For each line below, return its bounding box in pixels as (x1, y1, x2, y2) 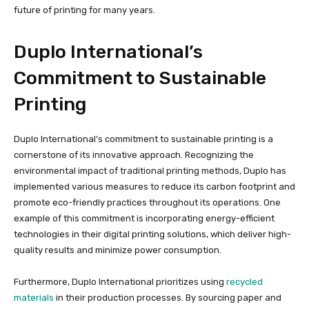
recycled (226, 277, 263, 288)
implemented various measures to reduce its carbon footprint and (14, 181, 295, 192)
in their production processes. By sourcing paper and (54, 292, 281, 303)
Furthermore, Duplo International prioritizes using (14, 277, 226, 288)
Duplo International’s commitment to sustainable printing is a (14, 134, 273, 145)
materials (14, 292, 54, 303)
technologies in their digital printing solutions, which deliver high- (14, 229, 291, 240)
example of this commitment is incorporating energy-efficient (14, 213, 275, 224)
